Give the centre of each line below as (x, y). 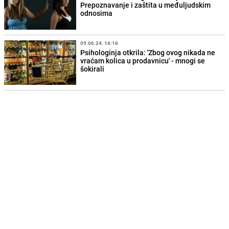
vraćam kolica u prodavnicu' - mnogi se (143, 60)
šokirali (93, 68)
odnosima (97, 13)
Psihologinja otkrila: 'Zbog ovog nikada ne (148, 52)
